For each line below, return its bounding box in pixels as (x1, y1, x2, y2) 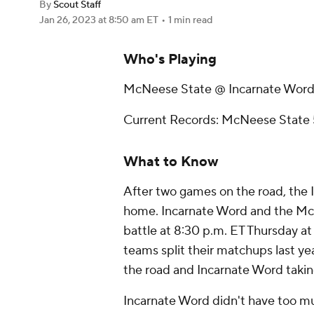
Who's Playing (123, 50, 217, 69)
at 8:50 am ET (98, 14, 158, 27)
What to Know (123, 153, 218, 171)
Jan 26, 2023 (39, 14, 98, 27)
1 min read (168, 14, 212, 27)
